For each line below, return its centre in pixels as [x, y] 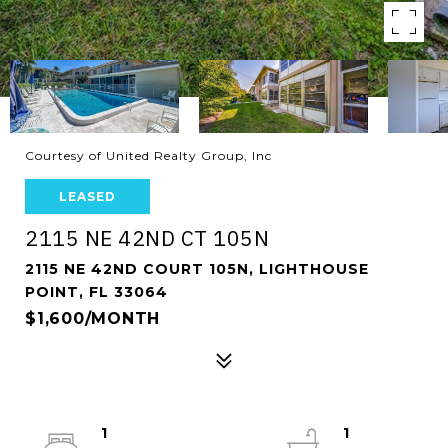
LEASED [87, 196]
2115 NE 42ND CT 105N [147, 238]
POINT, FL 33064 [96, 292]
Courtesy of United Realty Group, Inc [148, 155]
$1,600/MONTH [92, 318]
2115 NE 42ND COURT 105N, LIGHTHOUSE [197, 269]
